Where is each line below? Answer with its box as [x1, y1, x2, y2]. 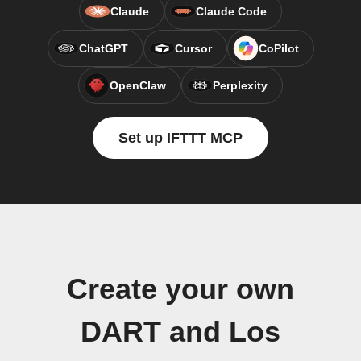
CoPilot [258, 42, 299, 55]
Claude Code [196, 5, 267, 18]
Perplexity [213, 79, 268, 92]
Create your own [67, 273, 294, 305]
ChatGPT [78, 42, 128, 55]
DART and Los [81, 316, 280, 348]
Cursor [174, 42, 212, 55]
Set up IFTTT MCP [118, 130, 243, 146]
